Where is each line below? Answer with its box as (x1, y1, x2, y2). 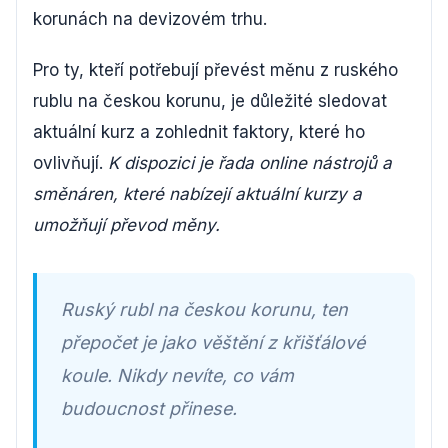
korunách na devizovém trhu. (33, 9, 267, 29)
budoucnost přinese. (61, 398, 237, 419)
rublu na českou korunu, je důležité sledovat (33, 91, 387, 111)
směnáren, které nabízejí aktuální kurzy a (33, 184, 362, 204)
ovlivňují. (33, 153, 108, 173)
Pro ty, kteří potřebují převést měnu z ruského (33, 60, 398, 80)
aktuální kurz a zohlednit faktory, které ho (33, 122, 365, 142)
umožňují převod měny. (33, 215, 220, 235)
